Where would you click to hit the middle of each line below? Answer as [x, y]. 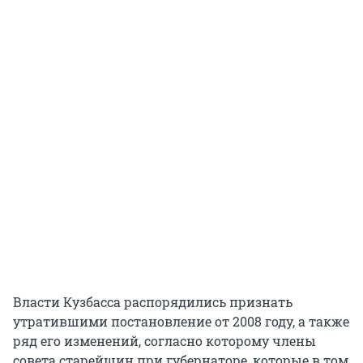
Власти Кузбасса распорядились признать [153, 302]
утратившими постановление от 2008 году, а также [181, 322]
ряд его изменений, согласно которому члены [164, 341]
